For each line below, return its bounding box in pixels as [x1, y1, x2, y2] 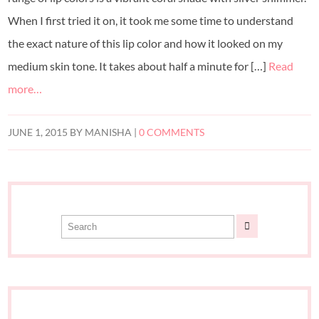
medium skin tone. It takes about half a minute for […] [8, 59, 269, 73]
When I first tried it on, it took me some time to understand [8, 14, 294, 28]
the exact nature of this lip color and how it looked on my [8, 36, 283, 51]
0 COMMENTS [139, 127, 205, 139]
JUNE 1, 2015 [8, 127, 68, 139]
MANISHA [85, 127, 132, 139]
